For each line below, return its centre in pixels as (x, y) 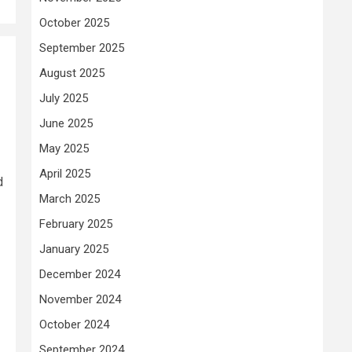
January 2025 (74, 249)
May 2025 (64, 148)
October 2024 (74, 324)
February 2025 (76, 224)
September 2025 (82, 48)
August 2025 (72, 73)
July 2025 (64, 98)
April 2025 (65, 173)
